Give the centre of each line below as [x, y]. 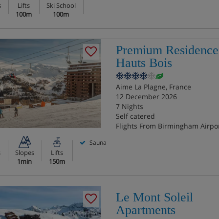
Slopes [24, 153]
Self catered [135, 116]
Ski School [61, 5]
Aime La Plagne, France [153, 87]
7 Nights [129, 106]
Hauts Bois [144, 63]
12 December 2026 [146, 97]
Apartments [145, 210]
